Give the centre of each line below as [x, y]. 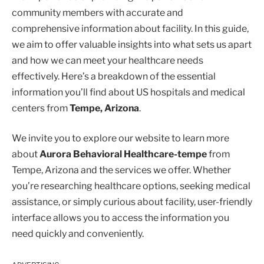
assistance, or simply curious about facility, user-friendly [132, 202]
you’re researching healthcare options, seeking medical [131, 186]
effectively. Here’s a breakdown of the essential [114, 76]
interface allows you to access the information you [121, 218]
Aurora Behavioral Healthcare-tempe [122, 154]
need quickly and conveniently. [78, 234]
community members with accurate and [98, 12]
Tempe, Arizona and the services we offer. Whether [121, 170]
